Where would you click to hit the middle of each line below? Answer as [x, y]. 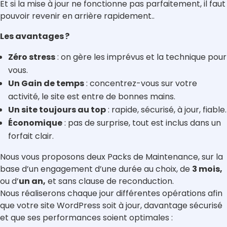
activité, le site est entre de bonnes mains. [92, 97]
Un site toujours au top [57, 110]
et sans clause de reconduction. [110, 181]
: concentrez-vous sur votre [141, 84]
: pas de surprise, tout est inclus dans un [142, 123]
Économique [35, 123]
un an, [32, 181]
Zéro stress [32, 57]
